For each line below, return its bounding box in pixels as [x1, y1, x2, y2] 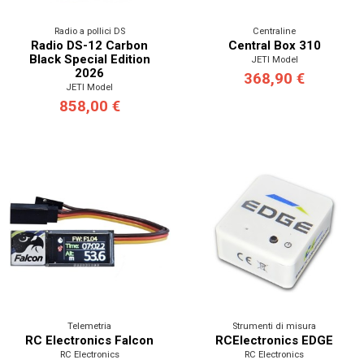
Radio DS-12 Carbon [31, 37, 149, 53]
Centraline [253, 25, 297, 37]
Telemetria [67, 320, 112, 331]
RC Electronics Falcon [25, 332, 154, 348]
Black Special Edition [28, 51, 150, 67]
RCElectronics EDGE [215, 332, 334, 348]
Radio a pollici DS [54, 25, 125, 37]
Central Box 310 [227, 37, 321, 53]
